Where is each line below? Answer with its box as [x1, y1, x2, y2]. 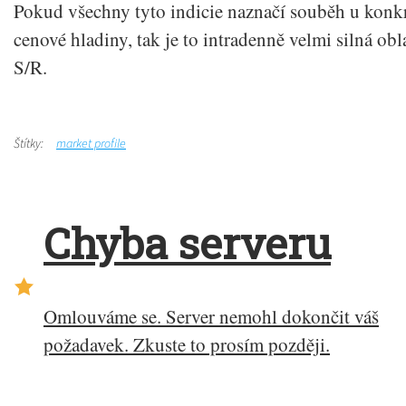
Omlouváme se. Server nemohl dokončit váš [43, 304, 379, 330]
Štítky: [14, 134, 43, 151]
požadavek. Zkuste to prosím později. [43, 332, 330, 358]
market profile [56, 134, 126, 151]
